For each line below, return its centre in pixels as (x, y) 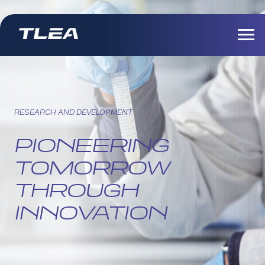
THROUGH (76, 190)
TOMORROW (92, 167)
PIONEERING (91, 145)
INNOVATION (91, 212)
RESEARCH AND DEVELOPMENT (73, 113)
